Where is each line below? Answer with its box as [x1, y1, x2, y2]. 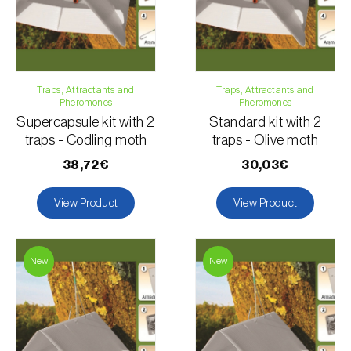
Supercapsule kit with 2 [16, 114, 155, 129]
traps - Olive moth [212, 132, 319, 147]
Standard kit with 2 [208, 114, 322, 129]
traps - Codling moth [25, 132, 147, 147]
